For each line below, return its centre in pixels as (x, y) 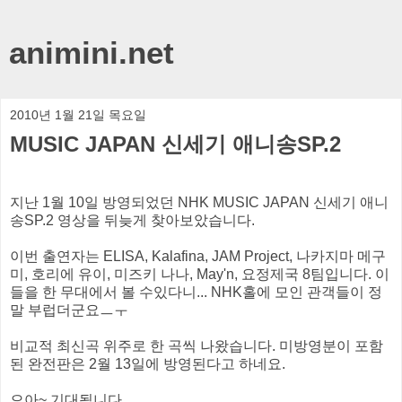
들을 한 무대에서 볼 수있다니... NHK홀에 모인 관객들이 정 (196, 292)
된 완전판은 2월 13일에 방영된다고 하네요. (148, 363)
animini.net (92, 53)
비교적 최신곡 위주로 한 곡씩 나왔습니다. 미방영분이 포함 (197, 345)
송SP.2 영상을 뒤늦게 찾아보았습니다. (132, 220)
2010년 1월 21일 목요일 (78, 115)
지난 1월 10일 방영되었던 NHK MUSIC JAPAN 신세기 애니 (199, 202)
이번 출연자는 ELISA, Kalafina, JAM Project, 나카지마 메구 (198, 256)
